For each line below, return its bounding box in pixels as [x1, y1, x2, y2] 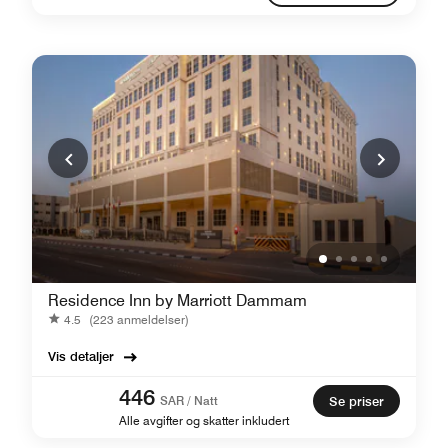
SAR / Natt [160, 393, 218, 408]
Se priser [329, 393, 384, 409]
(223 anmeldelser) [89, 311, 189, 327]
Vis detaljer [48, 348, 114, 364]
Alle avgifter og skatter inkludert [119, 413, 289, 428]
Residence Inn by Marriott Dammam [48, 291, 307, 310]
